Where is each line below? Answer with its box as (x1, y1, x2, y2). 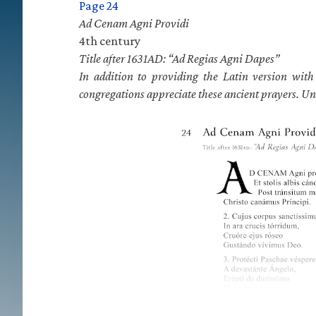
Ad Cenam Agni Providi (79, 16, 189, 30)
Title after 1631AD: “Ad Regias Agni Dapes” (79, 51, 279, 66)
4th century (79, 34, 140, 48)
